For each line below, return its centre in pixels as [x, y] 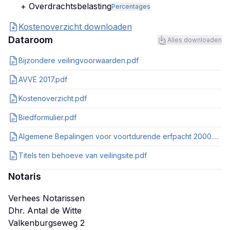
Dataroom [31, 40]
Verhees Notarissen [46, 198]
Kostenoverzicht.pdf [53, 98]
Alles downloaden [195, 40]
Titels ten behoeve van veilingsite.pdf [83, 155]
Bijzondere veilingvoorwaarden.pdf [79, 60]
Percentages [131, 6]
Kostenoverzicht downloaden [75, 27]
